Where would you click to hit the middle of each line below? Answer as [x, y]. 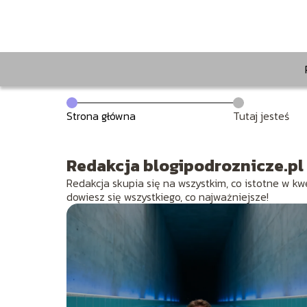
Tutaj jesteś [261, 116]
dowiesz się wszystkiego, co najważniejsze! [168, 197]
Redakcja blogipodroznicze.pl [185, 166]
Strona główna [101, 116]
